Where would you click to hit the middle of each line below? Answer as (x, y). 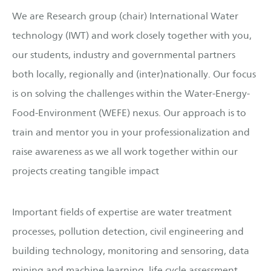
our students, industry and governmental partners (124, 55)
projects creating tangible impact (86, 171)
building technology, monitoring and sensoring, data (131, 250)
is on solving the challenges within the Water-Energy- (131, 94)
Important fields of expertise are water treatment (122, 212)
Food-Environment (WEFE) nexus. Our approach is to (129, 113)
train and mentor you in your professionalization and (131, 132)
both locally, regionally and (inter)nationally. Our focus (134, 74)
